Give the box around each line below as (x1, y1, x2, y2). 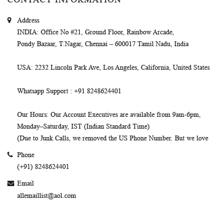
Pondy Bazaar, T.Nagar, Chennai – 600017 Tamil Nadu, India (17, 40, 189, 48)
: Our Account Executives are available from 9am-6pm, (47, 111, 201, 118)
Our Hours (17, 111, 47, 118)
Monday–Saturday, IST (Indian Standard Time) (17, 123, 150, 130)
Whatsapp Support (17, 87, 68, 95)
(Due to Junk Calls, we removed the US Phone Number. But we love (17, 135, 208, 142)
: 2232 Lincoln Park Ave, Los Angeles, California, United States (31, 64, 210, 71)
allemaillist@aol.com (17, 192, 76, 199)
